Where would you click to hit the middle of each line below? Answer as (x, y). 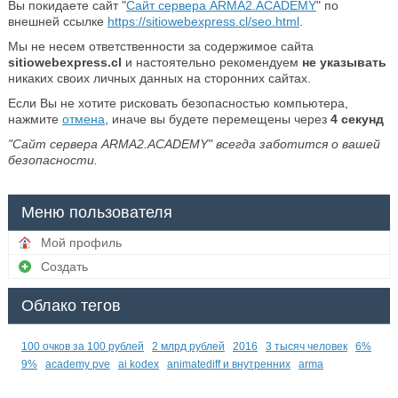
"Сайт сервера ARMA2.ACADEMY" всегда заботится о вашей (194, 144)
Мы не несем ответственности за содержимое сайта (160, 47)
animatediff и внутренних (228, 365)
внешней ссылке (57, 22)
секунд (360, 119)
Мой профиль (81, 243)
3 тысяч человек (306, 347)
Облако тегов (71, 306)
